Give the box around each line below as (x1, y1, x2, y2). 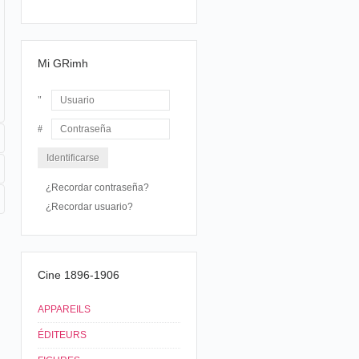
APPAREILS (38, 304, 91, 315)
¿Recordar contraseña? (46, 182, 149, 193)
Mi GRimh (38, 57, 88, 70)
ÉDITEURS (38, 329, 87, 341)
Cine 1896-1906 (38, 268, 119, 281)
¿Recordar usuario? (46, 201, 133, 212)
